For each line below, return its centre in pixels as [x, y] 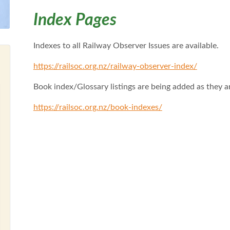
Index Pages [75, 20]
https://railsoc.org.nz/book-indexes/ [98, 108]
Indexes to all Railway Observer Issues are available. [126, 46]
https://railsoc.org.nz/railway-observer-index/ [115, 66]
